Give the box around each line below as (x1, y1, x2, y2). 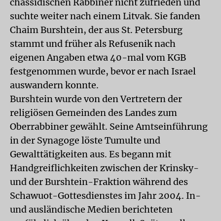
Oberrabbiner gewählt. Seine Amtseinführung (10, 121, 208, 132)
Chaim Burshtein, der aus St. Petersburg (10, 24, 183, 36)
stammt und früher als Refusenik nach (10, 38, 176, 49)
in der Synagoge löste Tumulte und (10, 135, 160, 146)
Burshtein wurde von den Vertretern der (10, 93, 182, 105)
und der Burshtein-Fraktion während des (10, 176, 188, 187)
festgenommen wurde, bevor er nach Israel (10, 66, 196, 77)
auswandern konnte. (10, 79, 99, 91)
